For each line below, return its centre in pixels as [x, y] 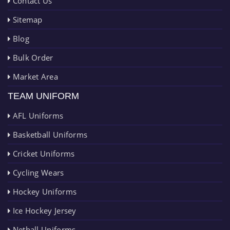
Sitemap [26, 19]
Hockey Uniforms [44, 191]
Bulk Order [32, 57]
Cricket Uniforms [43, 153]
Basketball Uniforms [49, 134]
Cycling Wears [37, 172]
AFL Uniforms [37, 115]
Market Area [34, 76]
